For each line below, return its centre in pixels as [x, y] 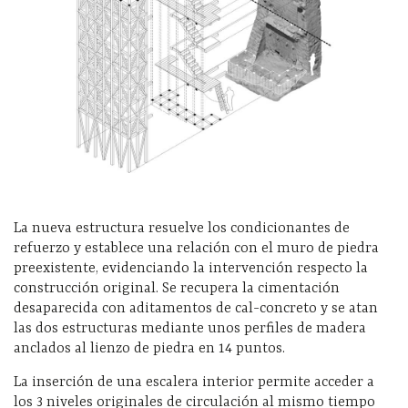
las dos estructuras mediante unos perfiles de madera [190, 329]
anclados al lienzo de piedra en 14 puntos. [149, 349]
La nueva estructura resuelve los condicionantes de [182, 229]
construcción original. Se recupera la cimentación [177, 289]
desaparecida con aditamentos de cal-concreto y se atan [196, 309]
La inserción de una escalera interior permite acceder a [194, 383]
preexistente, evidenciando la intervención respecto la [191, 269]
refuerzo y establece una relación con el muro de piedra [196, 249]
